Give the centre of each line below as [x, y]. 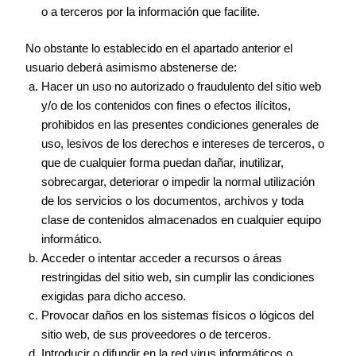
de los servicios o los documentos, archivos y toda [173, 201]
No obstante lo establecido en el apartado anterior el [159, 48]
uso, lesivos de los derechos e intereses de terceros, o [183, 143]
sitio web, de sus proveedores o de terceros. [157, 334]
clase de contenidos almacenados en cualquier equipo [182, 220]
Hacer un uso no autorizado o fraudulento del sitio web [182, 86]
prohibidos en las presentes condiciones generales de [180, 124]
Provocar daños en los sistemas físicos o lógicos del [178, 315]
